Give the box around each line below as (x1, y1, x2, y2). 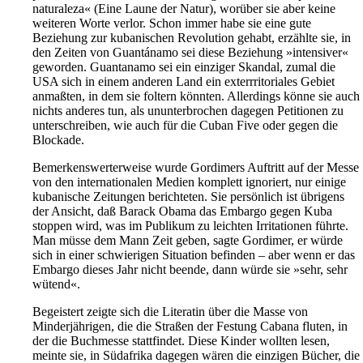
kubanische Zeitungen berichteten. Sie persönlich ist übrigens (32, 190, 344, 204)
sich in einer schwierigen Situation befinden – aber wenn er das (32, 248, 355, 263)
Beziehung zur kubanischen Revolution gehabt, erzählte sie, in (32, 31, 351, 45)
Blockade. (32, 133, 84, 147)
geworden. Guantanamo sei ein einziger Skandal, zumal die (32, 60, 335, 75)
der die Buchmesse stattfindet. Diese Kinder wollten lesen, (32, 334, 330, 348)
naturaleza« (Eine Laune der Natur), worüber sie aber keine (32, 2, 335, 16)
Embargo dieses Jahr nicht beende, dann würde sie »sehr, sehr (32, 263, 348, 277)
